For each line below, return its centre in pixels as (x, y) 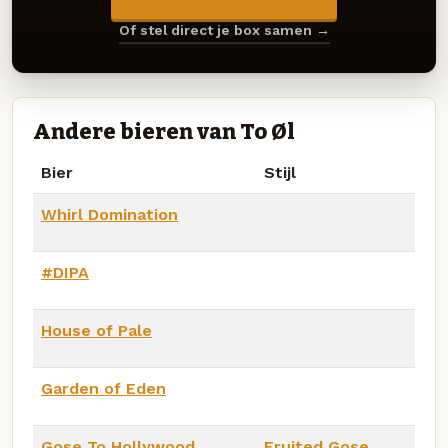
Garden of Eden (103, 388)
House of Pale (96, 330)
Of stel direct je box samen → (224, 30)
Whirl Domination (109, 214)
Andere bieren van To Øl (164, 131)
